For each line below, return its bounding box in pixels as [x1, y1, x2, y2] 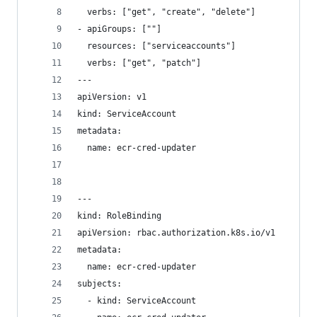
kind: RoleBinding [77, 211, 161, 221]
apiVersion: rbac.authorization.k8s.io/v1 [77, 228, 275, 238]
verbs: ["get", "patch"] [77, 58, 201, 68]
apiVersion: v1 [77, 92, 146, 102]
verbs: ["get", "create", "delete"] [77, 7, 255, 17]
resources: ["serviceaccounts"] [77, 41, 236, 51]
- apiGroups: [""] [77, 24, 161, 34]
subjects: [77, 279, 122, 289]
